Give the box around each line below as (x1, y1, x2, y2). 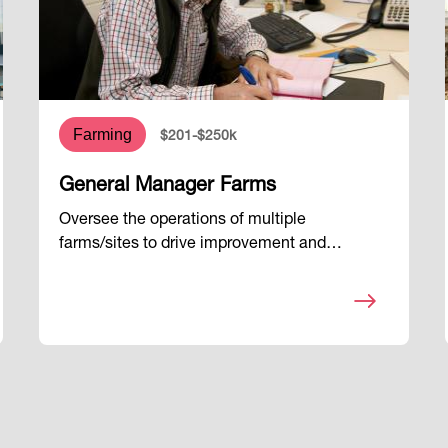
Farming (73, 126, 133, 144)
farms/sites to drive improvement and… (59, 237, 343, 254)
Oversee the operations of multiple (59, 213, 307, 230)
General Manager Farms (59, 177, 277, 198)
